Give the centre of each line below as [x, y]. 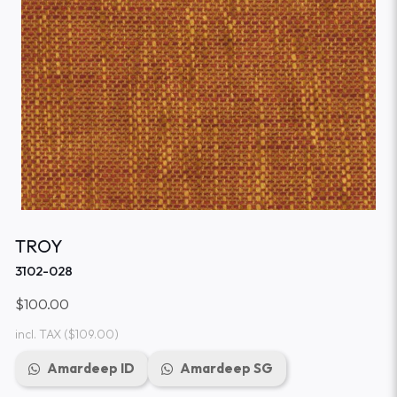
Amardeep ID [90, 369]
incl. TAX [38, 335]
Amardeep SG [226, 369]
